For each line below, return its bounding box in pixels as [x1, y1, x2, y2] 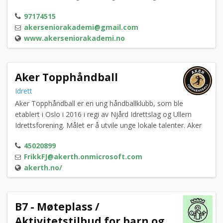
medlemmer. [15, 2, 56, 12]
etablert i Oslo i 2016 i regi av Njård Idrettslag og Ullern [15, 110, 192, 119]
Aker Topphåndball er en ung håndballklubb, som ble [15, 99, 183, 109]
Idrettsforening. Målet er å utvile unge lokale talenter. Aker [15, 120, 202, 130]
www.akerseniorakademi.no [24, 33, 125, 43]
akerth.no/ [24, 163, 62, 173]
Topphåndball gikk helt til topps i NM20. [15, 131, 142, 141]
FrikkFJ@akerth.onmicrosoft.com [24, 152, 142, 162]
